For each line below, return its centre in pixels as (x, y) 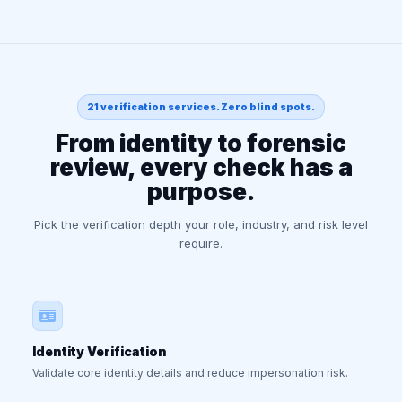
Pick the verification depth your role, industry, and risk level (201, 224)
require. (201, 243)
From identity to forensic (201, 143)
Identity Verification (100, 351)
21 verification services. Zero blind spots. (201, 107)
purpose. (201, 192)
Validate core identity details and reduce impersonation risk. (190, 373)
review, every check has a (201, 167)
